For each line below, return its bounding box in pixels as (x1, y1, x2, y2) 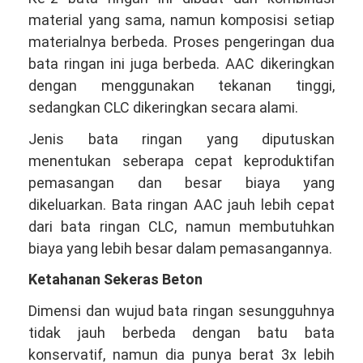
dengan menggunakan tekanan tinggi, (28, 77, 335, 95)
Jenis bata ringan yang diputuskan (28, 130, 335, 147)
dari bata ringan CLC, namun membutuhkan (28, 217, 335, 235)
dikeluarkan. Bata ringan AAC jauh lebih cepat (28, 195, 335, 213)
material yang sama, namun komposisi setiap (28, 11, 335, 29)
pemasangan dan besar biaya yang (28, 173, 335, 191)
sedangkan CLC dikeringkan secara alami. (28, 99, 298, 117)
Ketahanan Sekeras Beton (28, 271, 203, 288)
